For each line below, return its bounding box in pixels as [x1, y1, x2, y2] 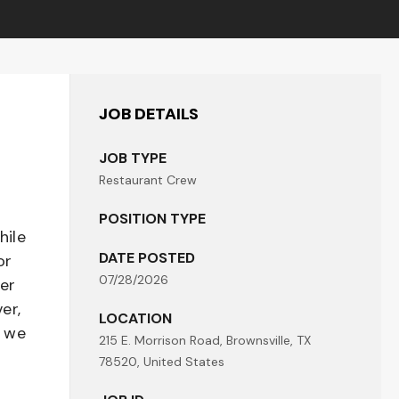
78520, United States [99, 354, 224, 370]
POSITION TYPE [99, 209, 206, 228]
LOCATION [99, 309, 172, 328]
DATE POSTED [99, 248, 195, 267]
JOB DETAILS [99, 103, 199, 125]
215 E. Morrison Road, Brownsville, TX [99, 332, 311, 348]
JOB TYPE [99, 149, 167, 167]
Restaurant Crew [99, 172, 197, 188]
